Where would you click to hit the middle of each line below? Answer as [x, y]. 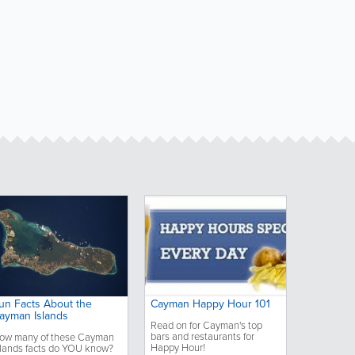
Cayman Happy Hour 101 [210, 303]
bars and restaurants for [202, 336]
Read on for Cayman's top [206, 325]
